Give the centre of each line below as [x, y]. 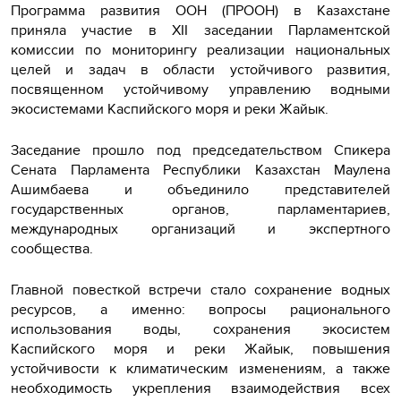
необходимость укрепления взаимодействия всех [200, 388]
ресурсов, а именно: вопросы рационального [200, 309]
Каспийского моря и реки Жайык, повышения [200, 348]
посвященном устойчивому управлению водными [200, 89]
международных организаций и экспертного [200, 228]
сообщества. [54, 248]
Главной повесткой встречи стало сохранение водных [200, 289]
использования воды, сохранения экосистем [200, 328]
